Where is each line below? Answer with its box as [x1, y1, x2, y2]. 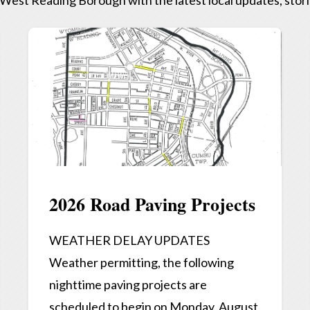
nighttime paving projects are [49, 277, 208, 293]
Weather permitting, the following [49, 255, 235, 271]
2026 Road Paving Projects [49, 191, 256, 218]
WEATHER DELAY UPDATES [49, 232, 210, 248]
